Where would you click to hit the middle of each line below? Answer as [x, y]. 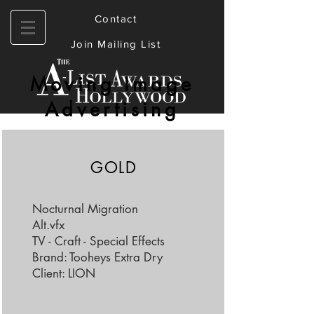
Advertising [112, 110]
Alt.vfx [48, 225]
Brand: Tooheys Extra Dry [97, 257]
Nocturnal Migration [85, 209]
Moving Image [112, 84]
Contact [116, 19]
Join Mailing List [116, 44]
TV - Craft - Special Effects [98, 241]
